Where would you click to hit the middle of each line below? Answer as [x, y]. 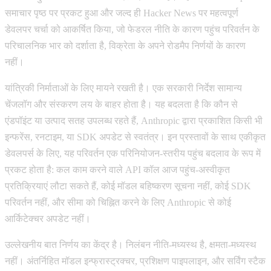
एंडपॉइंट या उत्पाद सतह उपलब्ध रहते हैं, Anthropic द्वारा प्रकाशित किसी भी [134, 120]
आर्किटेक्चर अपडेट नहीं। [48, 218]
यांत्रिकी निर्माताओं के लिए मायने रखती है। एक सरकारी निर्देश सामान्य [123, 88]
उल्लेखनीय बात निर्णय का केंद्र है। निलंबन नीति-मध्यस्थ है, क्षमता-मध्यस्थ [131, 244]
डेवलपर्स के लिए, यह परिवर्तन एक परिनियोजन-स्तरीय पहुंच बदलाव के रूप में [133, 153]
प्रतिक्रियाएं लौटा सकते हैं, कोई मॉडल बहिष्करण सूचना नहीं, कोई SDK [128, 186]
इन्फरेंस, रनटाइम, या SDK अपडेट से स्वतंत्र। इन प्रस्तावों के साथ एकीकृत [135, 137]
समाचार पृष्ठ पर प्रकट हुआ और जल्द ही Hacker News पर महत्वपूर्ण [122, 13]
